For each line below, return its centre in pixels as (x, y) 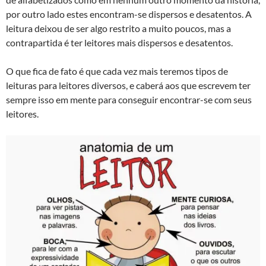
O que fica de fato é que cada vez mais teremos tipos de (117, 71)
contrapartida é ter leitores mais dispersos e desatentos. (119, 42)
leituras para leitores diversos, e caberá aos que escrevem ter (128, 85)
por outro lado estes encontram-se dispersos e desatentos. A (129, 14)
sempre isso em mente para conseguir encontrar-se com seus (129, 99)
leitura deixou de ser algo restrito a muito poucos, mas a (118, 28)
